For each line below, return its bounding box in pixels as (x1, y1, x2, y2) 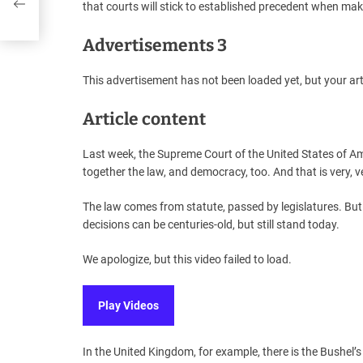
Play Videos (98, 298, 159, 312)
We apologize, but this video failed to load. (83, 253, 292, 267)
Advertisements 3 (83, 35, 227, 57)
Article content (83, 109, 206, 130)
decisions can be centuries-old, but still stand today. (83, 218, 340, 232)
